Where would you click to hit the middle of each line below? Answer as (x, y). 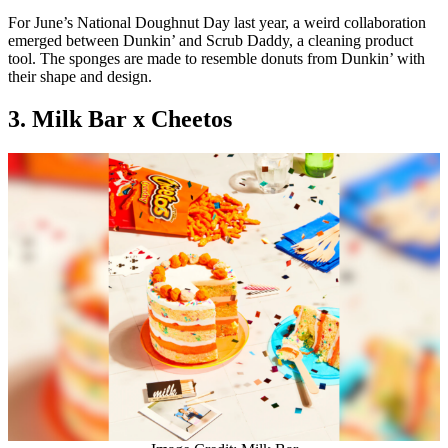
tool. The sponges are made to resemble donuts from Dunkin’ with (216, 58)
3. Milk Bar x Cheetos (120, 118)
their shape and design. (82, 76)
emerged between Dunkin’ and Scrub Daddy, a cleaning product (210, 40)
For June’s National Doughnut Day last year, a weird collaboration (217, 22)
